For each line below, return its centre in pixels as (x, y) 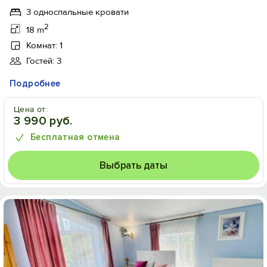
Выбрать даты (133, 165)
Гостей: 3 (44, 61)
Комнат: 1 (44, 45)
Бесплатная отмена (75, 137)
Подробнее (35, 83)
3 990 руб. (43, 121)
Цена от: (31, 109)
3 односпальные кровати (77, 12)
